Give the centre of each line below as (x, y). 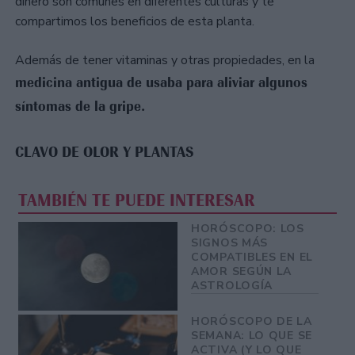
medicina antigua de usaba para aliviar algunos (161, 83)
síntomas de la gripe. (80, 107)
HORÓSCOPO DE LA (252, 322)
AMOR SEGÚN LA (242, 271)
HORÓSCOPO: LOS (248, 228)
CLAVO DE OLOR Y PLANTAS (104, 153)
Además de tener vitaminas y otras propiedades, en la (165, 61)
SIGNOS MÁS (230, 242)
